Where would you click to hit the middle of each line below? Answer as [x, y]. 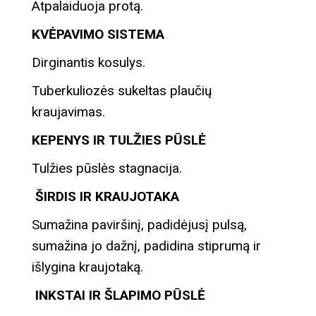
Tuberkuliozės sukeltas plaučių [122, 90]
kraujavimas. [68, 111]
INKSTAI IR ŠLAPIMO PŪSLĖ [119, 295]
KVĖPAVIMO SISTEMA [98, 34]
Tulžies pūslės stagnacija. [107, 168]
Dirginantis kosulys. [89, 62]
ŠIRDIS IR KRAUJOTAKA [105, 196]
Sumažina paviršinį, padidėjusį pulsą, [139, 224]
